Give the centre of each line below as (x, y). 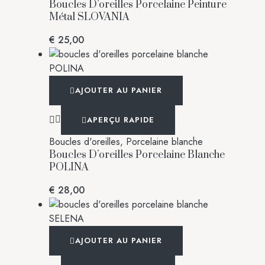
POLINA (69, 167)
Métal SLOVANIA (89, 17)
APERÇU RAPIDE (121, 119)
